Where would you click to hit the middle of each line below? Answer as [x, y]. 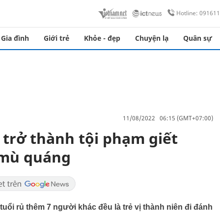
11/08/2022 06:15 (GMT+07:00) [168, 118]
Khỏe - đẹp [102, 38]
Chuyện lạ [152, 38]
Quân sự [198, 38]
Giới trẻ [56, 38]
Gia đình [15, 38]
